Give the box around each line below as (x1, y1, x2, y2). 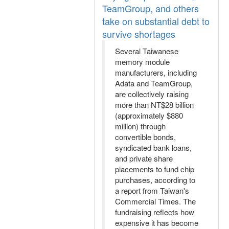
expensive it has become (115, 217, 198, 228)
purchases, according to (115, 174, 195, 185)
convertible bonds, (115, 131, 176, 142)
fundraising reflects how (115, 207, 194, 217)
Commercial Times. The (115, 196, 196, 207)
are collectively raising (115, 88, 189, 99)
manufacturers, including (115, 67, 197, 78)
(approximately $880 (115, 110, 183, 121)
